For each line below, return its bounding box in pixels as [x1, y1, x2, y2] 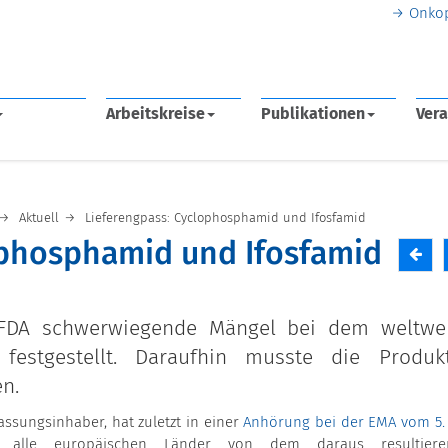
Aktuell [19, 212, 59, 225]
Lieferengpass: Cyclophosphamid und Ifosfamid [85, 212, 366, 225]
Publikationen [261, 106, 365, 122]
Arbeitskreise [106, 106, 205, 122]
